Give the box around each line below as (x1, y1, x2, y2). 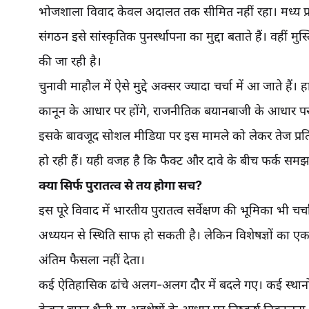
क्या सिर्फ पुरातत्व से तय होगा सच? (39, 178, 202, 192)
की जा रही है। (39, 54, 101, 68)
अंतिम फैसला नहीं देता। (39, 252, 145, 267)
